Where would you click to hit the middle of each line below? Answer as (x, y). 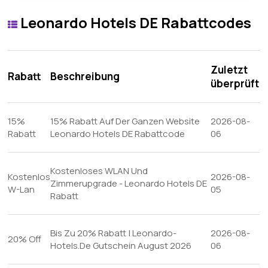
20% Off (25, 239)
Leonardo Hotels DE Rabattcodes (135, 22)
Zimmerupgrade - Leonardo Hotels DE (129, 183)
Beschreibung (85, 76)
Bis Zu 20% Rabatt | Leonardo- (114, 233)
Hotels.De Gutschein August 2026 (121, 246)
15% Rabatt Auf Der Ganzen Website (125, 121)
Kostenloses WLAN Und (99, 171)
